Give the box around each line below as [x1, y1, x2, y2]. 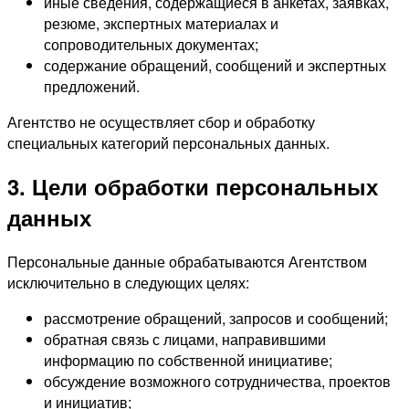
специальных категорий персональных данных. [7, 131, 330, 153]
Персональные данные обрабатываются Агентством [7, 251, 367, 273]
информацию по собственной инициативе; [44, 350, 332, 372]
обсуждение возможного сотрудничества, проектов [44, 371, 391, 393]
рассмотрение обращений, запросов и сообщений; [44, 308, 388, 330]
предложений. [44, 75, 140, 97]
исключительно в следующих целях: [7, 272, 249, 294]
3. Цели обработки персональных [7, 171, 378, 203]
